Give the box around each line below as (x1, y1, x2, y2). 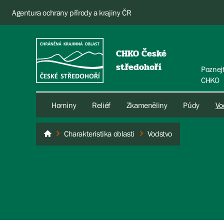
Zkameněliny (126, 100, 167, 109)
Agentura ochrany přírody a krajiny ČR (12, 8, 131, 17)
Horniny (51, 100, 76, 109)
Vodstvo (147, 129, 172, 138)
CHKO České (116, 46, 166, 60)
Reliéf (92, 100, 110, 109)
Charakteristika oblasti (64, 129, 134, 138)
